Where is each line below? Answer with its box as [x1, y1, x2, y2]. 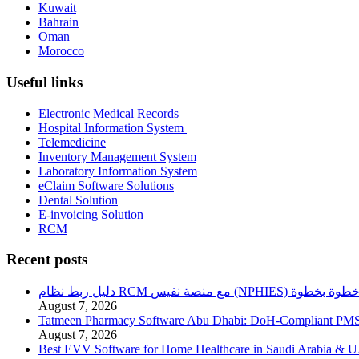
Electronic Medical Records [38, 106, 179, 120]
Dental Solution [38, 192, 118, 207]
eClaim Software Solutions [38, 178, 174, 192]
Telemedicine [38, 135, 106, 149]
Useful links [6, 73, 83, 91]
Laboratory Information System [38, 163, 197, 178]
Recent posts [6, 251, 87, 268]
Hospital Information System [38, 120, 187, 135]
